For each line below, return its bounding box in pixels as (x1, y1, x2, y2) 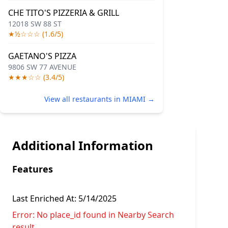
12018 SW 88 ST (8, 19, 62, 28)
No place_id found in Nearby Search (37, 209, 174, 220)
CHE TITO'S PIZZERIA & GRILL (8, 7, 119, 18)
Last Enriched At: (12, 193, 78, 204)
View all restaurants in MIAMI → (44, 94, 155, 104)
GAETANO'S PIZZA (8, 50, 76, 62)
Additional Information (12, 137, 153, 154)
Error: (12, 209, 37, 220)
